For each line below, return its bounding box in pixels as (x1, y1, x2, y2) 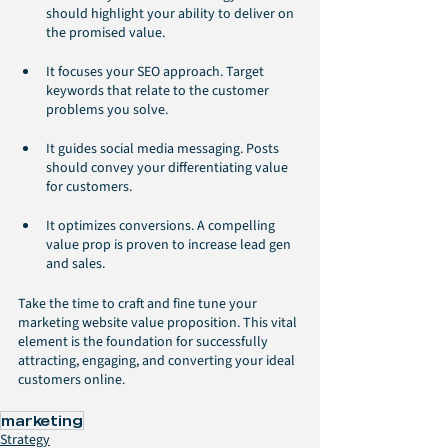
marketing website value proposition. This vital (18, 313, 300, 334)
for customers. (46, 177, 138, 198)
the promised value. (46, 23, 165, 44)
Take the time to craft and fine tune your (18, 294, 260, 315)
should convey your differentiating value (46, 158, 291, 179)
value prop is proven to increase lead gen (46, 235, 294, 256)
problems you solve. (46, 100, 168, 121)
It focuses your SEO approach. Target (46, 62, 267, 83)
